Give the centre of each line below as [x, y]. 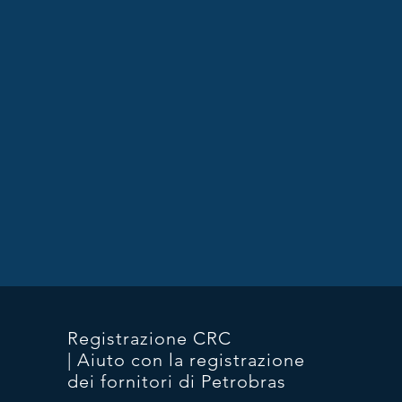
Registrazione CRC [149, 338]
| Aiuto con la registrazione [186, 360]
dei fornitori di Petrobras [176, 381]
